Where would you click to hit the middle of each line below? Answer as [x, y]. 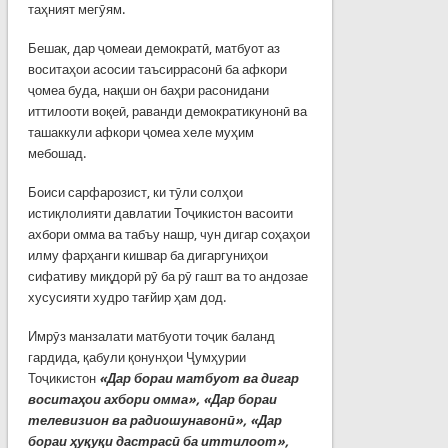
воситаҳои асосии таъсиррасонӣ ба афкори [157, 69]
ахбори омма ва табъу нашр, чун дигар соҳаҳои [168, 234]
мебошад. [56, 153]
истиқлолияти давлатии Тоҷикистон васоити [160, 213]
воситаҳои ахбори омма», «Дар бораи [152, 399]
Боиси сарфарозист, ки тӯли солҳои [135, 192]
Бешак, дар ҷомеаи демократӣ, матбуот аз [153, 48]
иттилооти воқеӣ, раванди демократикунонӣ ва [167, 111]
